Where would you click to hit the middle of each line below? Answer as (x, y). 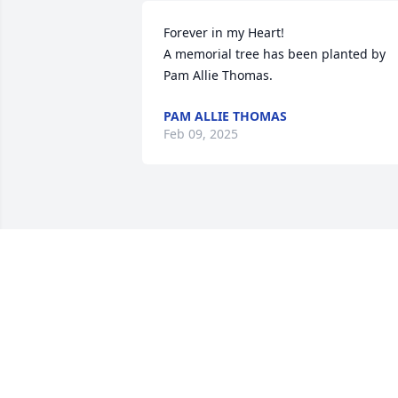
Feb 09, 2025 (201, 134)
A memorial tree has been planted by (275, 54)
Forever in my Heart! (224, 33)
